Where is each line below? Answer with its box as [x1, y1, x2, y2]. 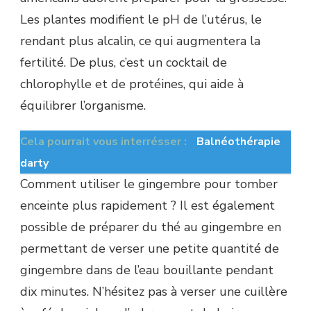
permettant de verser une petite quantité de [20, 240, 279, 258]
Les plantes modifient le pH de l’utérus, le [20, 11, 262, 28]
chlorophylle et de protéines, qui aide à [20, 76, 244, 93]
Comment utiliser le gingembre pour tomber [20, 176, 278, 193]
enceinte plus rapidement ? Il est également [20, 197, 275, 215]
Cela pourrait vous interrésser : [20, 134, 190, 150]
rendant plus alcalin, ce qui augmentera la [20, 33, 260, 50]
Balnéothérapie [196, 134, 280, 150]
